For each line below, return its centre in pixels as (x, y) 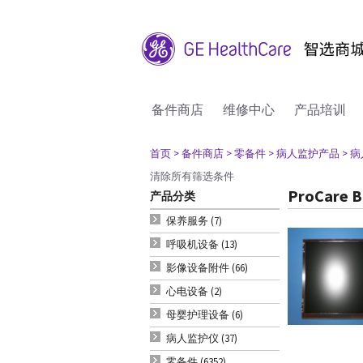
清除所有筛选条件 (192, 176)
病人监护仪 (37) (202, 338)
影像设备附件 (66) (207, 268)
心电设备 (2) (194, 291)
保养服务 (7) (194, 221)
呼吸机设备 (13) (202, 244)
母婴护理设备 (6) (205, 315)
